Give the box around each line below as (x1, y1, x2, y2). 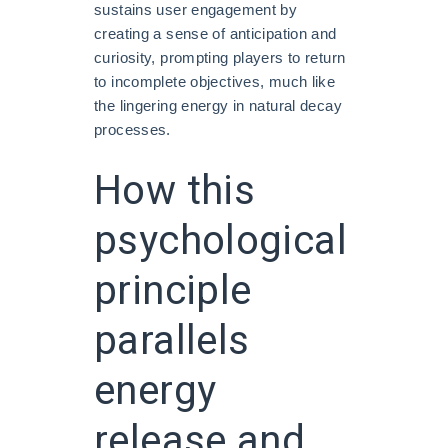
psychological (94, 211, 347, 271)
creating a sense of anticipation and (94, 24, 337, 42)
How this (94, 161, 255, 221)
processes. (94, 120, 171, 138)
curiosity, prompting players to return (94, 48, 346, 66)
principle (94, 261, 252, 321)
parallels (94, 311, 250, 371)
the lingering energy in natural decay (94, 96, 342, 114)
